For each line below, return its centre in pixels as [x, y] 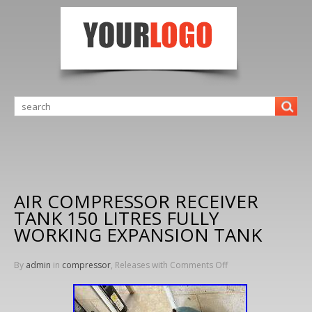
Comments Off [199, 265]
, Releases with [140, 265]
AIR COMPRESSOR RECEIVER [136, 201]
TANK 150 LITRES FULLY [116, 218]
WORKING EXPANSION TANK [138, 235]
